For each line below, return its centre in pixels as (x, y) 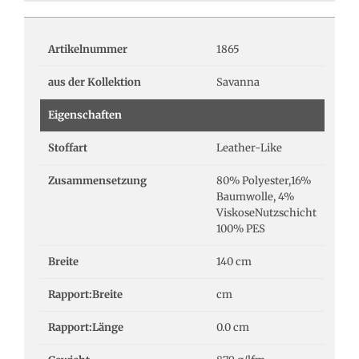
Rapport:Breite (85, 294)
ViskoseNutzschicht (266, 212)
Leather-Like (249, 147)
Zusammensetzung (97, 180)
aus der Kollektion (95, 82)
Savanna (238, 82)
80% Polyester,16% (264, 180)
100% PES (241, 228)
